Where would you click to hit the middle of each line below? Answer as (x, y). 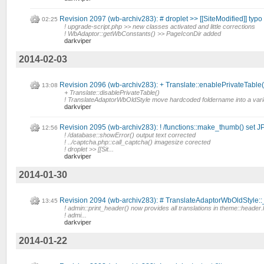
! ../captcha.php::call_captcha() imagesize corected (137, 142)
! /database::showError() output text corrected (130, 135)
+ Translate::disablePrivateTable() (112, 93)
